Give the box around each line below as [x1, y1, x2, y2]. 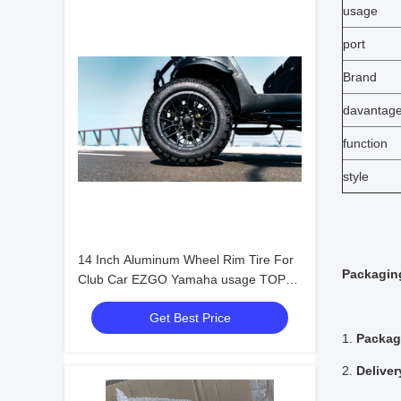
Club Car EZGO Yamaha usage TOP [78, 272, 286, 286]
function [343, 136, 388, 150]
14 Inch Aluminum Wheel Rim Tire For [78, 252, 294, 267]
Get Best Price [149, 311, 231, 325]
